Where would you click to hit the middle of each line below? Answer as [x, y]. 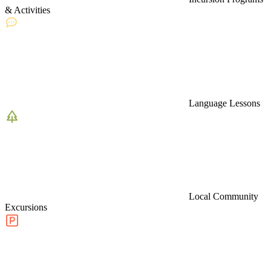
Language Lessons [224, 103]
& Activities [28, 10]
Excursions [26, 207]
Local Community [224, 196]
